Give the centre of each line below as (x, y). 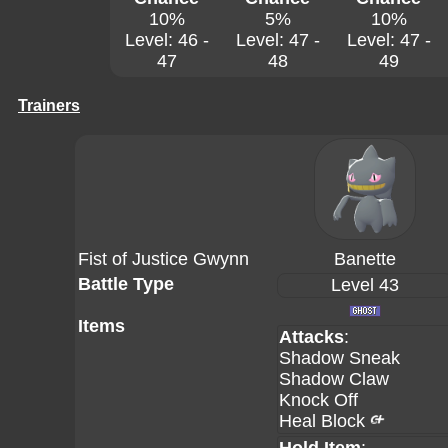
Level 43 (365, 285)
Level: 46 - (166, 40)
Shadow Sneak (339, 358)
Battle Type (126, 284)
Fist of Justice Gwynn (163, 259)
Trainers (49, 105)
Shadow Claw (334, 379)
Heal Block (322, 421)
